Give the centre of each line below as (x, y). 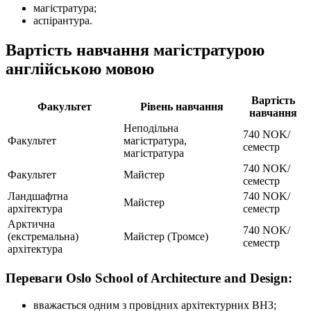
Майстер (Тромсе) (166, 237)
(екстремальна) (43, 237)
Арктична (31, 224)
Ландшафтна (38, 196)
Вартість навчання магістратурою (135, 50)
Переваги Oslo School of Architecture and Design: (149, 278)
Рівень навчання (182, 107)
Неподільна (151, 128)
